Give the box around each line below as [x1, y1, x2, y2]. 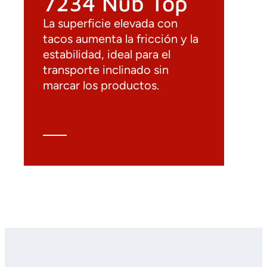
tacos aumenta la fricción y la [43, 31, 198, 46]
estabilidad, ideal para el [43, 46, 170, 61]
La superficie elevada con [43, 15, 178, 30]
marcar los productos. [43, 77, 159, 92]
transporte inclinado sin [43, 62, 169, 77]
